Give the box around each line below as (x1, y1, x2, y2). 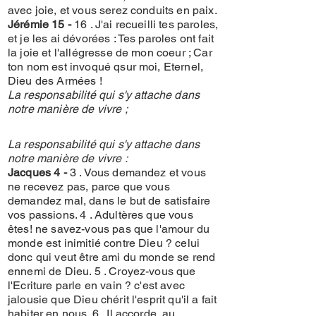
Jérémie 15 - (8, 18, 71, 31)
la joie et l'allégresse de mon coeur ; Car (8, 46, 212, 59)
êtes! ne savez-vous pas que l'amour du (8, 222, 210, 236)
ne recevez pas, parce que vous (8, 180, 170, 193)
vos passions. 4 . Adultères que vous (8, 208, 193, 221)
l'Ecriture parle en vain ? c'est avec (8, 279, 185, 292)
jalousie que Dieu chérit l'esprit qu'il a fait (8, 293, 217, 306)
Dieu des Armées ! (8, 74, 102, 87)
